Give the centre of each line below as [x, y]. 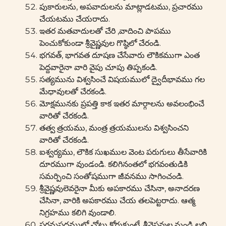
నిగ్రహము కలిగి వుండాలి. [78, 213]
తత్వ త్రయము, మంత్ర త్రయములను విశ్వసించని [114, 128]
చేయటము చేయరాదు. [75, 19]
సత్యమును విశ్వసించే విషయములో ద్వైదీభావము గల [122, 79]
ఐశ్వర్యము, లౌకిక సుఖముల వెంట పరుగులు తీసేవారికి [123, 152]
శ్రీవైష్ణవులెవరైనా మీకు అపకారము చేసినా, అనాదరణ [120, 188]
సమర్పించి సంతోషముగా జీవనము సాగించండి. [111, 176]
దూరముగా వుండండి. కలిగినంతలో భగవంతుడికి [114, 164]
